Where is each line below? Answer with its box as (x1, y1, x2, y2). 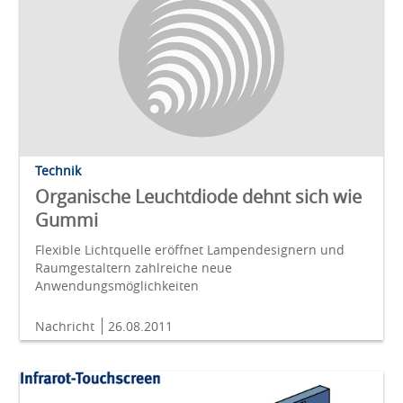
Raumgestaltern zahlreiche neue (35, 259, 232, 277)
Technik (35, 162, 81, 180)
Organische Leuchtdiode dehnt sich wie (35, 184, 362, 210)
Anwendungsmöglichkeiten (35, 277, 199, 295)
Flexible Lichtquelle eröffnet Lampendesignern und (35, 241, 345, 259)
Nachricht (35, 318, 98, 336)
